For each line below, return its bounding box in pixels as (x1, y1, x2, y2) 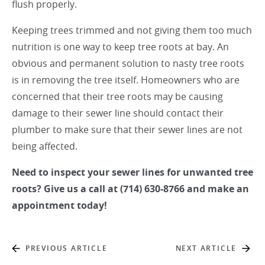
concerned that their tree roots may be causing (12, 90, 223, 103)
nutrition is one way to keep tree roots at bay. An (12, 40, 229, 53)
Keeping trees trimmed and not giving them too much (12, 24, 252, 37)
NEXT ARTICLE (175, 243, 237, 253)
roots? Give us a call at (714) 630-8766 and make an (12, 182, 249, 195)
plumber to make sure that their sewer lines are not (12, 123, 243, 136)
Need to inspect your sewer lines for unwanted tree (12, 166, 253, 179)
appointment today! (12, 199, 107, 212)
